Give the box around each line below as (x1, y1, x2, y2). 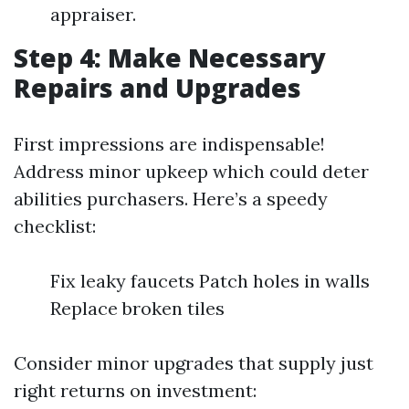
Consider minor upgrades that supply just (14, 351, 373, 374)
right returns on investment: (14, 379, 257, 402)
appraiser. (50, 3, 136, 26)
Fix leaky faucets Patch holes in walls (50, 269, 370, 292)
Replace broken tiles (50, 297, 225, 320)
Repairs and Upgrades (14, 70, 301, 105)
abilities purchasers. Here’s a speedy (14, 187, 328, 210)
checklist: (14, 215, 96, 237)
